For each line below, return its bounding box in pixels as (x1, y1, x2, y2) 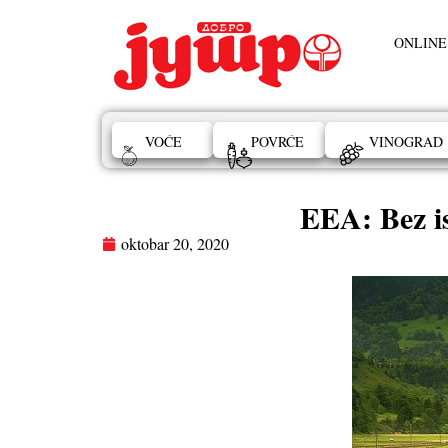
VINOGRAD (369, 131, 444, 151)
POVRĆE (251, 131, 305, 151)
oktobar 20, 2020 (121, 232, 229, 254)
